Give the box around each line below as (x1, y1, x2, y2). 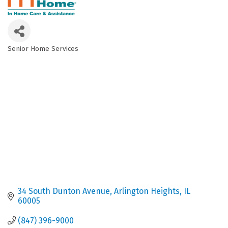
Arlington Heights (114, 186, 180, 196)
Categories (7, 50, 59, 63)
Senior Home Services (8, 44, 78, 53)
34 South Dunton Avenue (18, 186, 110, 196)
